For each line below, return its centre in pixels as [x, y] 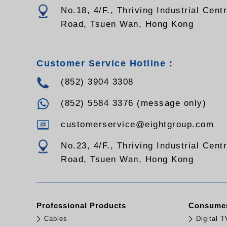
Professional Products [81, 206]
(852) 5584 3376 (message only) [134, 103]
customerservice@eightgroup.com [137, 125]
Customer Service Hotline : [105, 64]
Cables [56, 219]
